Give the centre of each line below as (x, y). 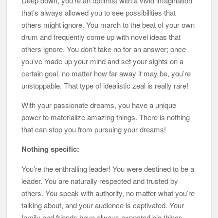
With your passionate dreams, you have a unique (99, 105)
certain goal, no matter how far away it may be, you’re (106, 73)
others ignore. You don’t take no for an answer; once (104, 49)
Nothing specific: (51, 149)
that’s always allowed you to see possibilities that (99, 13)
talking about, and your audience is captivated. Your (103, 205)
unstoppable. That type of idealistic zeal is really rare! (105, 86)
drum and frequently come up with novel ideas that (101, 37)
